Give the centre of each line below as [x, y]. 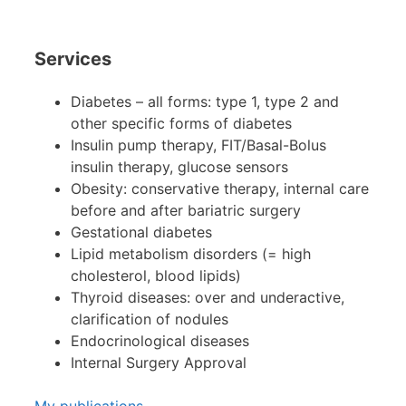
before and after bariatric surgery [186, 210]
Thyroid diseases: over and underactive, [208, 297]
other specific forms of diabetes [181, 123]
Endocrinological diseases [160, 340]
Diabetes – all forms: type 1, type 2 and [205, 101]
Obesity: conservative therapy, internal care [220, 188]
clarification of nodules [150, 319]
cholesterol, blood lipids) [156, 275]
